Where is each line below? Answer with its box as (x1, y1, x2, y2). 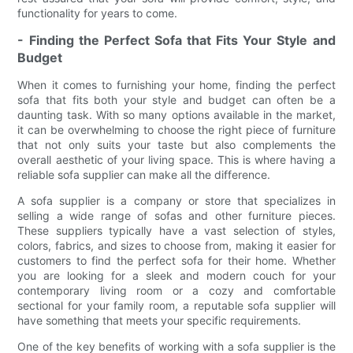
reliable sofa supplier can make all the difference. (17, 168, 271, 182)
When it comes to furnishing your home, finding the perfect (17, 78, 336, 92)
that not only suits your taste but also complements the (17, 138, 336, 152)
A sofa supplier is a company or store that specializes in (17, 194, 336, 208)
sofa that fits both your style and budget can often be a (17, 93, 336, 107)
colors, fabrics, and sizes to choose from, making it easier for (17, 239, 336, 253)
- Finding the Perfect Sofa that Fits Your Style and (17, 32, 336, 49)
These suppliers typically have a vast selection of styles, (17, 224, 336, 238)
